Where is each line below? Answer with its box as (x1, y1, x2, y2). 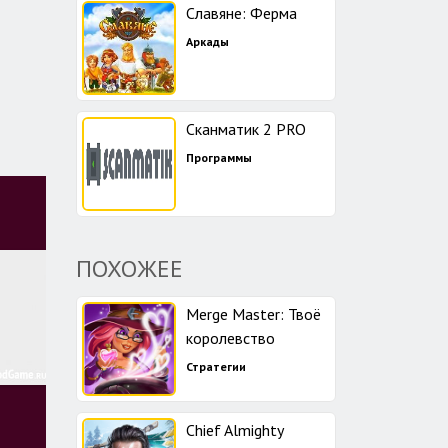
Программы (186, 150, 252, 165)
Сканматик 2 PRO (186, 119, 306, 139)
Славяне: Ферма (186, 3, 297, 23)
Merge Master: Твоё (186, 304, 321, 324)
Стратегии (186, 359, 246, 374)
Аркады (186, 34, 229, 49)
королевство (186, 328, 275, 348)
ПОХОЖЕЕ (76, 253, 183, 284)
